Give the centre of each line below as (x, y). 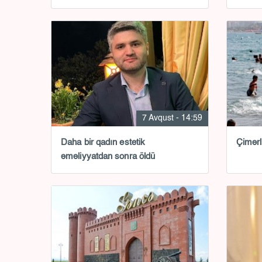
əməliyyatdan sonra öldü (108, 156)
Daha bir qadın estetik (103, 142)
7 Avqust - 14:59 (172, 118)
